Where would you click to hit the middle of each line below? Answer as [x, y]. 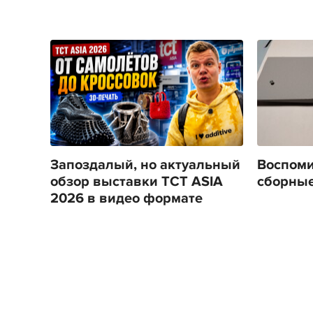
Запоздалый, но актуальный [145, 165]
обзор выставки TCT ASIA [137, 181]
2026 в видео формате [126, 198]
